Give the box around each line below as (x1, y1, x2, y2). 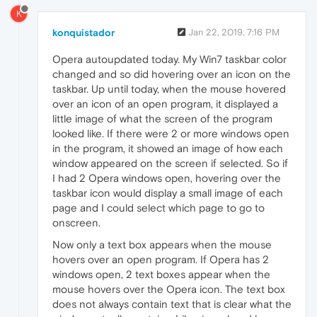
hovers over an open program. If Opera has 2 (52, 253, 269, 265)
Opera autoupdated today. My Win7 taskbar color (52, 52, 287, 65)
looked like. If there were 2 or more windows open (52, 127, 289, 139)
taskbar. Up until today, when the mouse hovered (52, 82, 286, 95)
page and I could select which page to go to (52, 201, 265, 214)
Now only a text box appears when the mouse (52, 238, 272, 250)
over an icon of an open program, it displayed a (52, 97, 278, 110)
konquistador (52, 26, 115, 38)
